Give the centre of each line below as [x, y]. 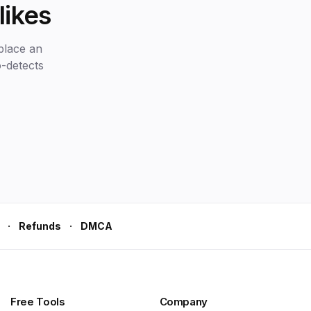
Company [183, 302]
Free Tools [38, 302]
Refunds [40, 226]
